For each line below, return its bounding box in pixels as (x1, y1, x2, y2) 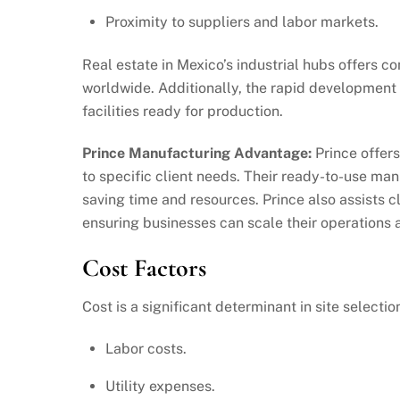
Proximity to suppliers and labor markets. (104, 12, 379, 30)
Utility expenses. (104, 377, 215, 395)
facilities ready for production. (82, 103, 283, 121)
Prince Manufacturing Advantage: (82, 144, 312, 162)
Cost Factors (82, 252, 206, 283)
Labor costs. (104, 339, 187, 357)
